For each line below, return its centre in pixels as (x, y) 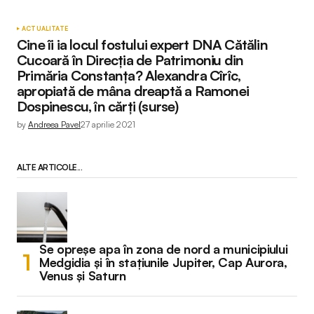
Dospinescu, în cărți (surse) (98, 106)
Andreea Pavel (54, 124)
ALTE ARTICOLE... (50, 168)
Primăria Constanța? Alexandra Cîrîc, (129, 75)
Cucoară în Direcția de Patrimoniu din (130, 60)
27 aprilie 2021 (108, 124)
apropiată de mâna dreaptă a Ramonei (133, 91)
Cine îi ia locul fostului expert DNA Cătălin (142, 45)
